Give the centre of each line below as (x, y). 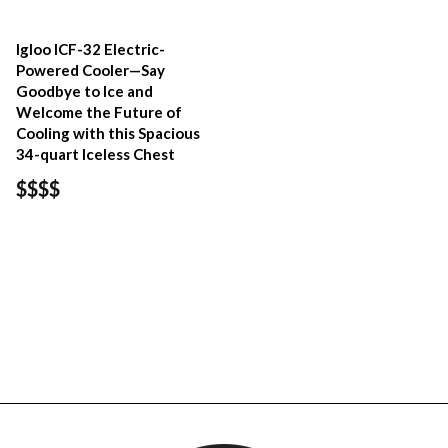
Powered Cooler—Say (90, 69)
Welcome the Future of (99, 111)
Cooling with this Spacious (108, 132)
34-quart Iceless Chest (95, 153)
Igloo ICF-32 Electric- (90, 48)
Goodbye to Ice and (84, 90)
